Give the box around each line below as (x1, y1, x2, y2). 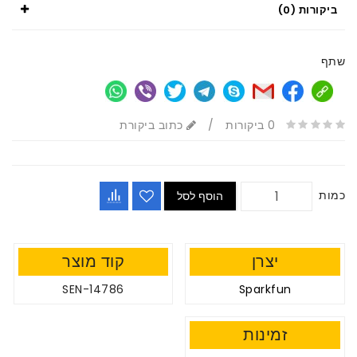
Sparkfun (238, 280, 292, 297)
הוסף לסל (177, 187, 223, 204)
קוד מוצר (62, 249, 125, 273)
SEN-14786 (62, 280, 124, 297)
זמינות (243, 323, 288, 346)
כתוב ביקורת (120, 116, 186, 133)
